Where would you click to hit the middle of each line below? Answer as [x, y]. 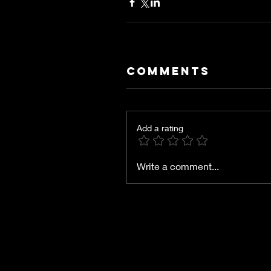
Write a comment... [178, 166]
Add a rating [160, 128]
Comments [168, 71]
